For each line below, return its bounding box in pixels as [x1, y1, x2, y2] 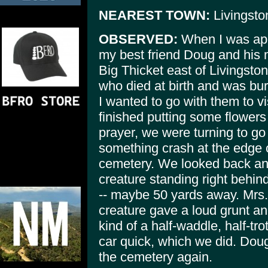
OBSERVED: [99, 32, 178, 47]
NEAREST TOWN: [99, 7, 210, 23]
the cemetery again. [99, 249, 212, 265]
